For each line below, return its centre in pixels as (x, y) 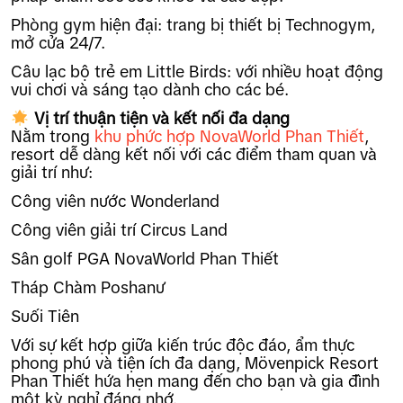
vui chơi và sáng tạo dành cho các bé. (150, 90)
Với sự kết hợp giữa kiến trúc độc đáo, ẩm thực (183, 345)
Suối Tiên (45, 316)
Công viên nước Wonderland (115, 201)
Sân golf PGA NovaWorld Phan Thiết (145, 259)
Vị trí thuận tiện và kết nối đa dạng (159, 118)
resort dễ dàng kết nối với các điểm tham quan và (194, 154)
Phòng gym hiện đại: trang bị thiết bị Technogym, (193, 25)
